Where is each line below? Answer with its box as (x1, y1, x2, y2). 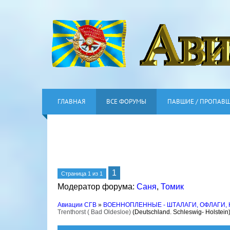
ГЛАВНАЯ (57, 97, 85, 106)
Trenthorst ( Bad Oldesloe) (57, 208, 131, 216)
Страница (61, 170, 88, 177)
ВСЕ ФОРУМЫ (106, 97, 146, 106)
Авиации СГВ (57, 201, 97, 208)
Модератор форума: (57, 182, 137, 191)
